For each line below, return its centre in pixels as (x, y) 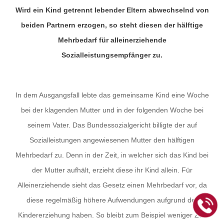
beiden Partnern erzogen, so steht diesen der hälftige (112, 25)
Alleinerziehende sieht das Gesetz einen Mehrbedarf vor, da (112, 185)
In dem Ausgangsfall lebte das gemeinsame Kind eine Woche (112, 95)
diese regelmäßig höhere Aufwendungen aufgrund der (112, 200)
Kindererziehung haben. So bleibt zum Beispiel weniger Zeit (112, 215)
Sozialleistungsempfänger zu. (112, 55)
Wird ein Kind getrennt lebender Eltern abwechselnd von (112, 10)
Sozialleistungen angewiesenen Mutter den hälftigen (112, 140)
